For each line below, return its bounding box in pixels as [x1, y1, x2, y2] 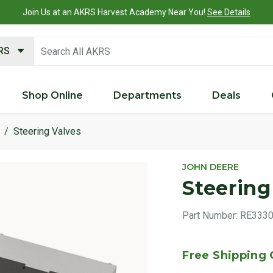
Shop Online [21, 89, 83, 101]
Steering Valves [13, 125, 81, 137]
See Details [207, 7, 250, 17]
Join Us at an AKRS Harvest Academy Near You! [23, 7, 207, 17]
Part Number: [182, 209, 238, 221]
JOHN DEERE [182, 161, 239, 172]
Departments [113, 89, 182, 101]
